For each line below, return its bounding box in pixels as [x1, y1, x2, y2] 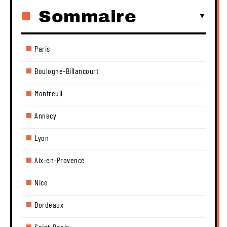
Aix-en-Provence [34, 155, 85, 165]
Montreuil [34, 88, 63, 98]
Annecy [34, 110, 56, 120]
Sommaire [39, 7, 136, 26]
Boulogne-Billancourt [34, 65, 98, 75]
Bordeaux [34, 199, 63, 209]
